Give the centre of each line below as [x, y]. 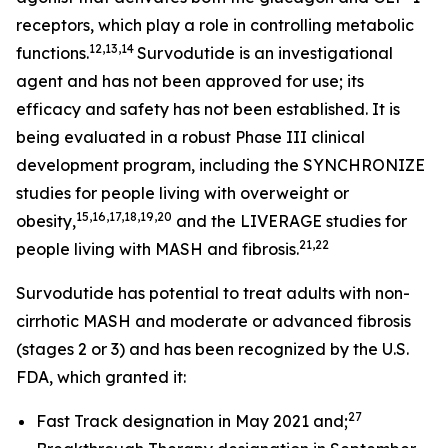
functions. [52, 53]
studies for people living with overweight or [182, 193]
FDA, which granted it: [101, 377]
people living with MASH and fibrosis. [157, 249]
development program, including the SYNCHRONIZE [220, 165]
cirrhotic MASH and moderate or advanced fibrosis [213, 321]
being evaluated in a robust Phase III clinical [190, 137]
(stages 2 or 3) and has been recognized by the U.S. [212, 349]
